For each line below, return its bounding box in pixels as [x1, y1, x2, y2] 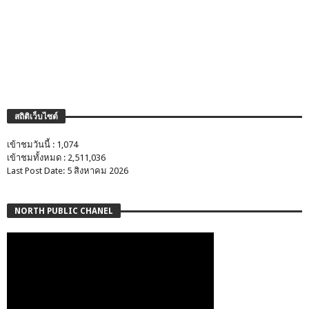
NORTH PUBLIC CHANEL [14, 206, 113, 217]
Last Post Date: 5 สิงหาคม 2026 [7, 166, 128, 177]
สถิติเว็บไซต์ [14, 112, 58, 122]
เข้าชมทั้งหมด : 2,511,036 [7, 152, 106, 163]
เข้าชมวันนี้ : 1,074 [7, 139, 78, 150]
